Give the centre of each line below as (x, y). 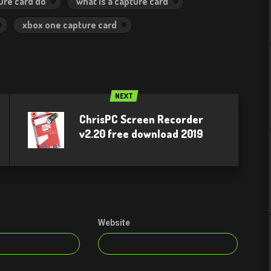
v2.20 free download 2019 (141, 134)
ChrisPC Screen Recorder (141, 119)
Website (114, 223)
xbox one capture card (70, 25)
